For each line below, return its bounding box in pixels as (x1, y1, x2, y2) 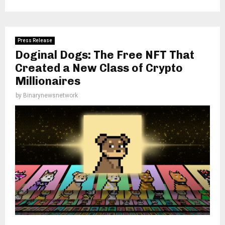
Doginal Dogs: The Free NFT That (15, 48, 194, 62)
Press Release (18, 37, 52, 43)
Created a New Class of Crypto (15, 61, 183, 75)
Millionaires (15, 74, 80, 88)
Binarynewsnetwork (23, 91, 78, 99)
